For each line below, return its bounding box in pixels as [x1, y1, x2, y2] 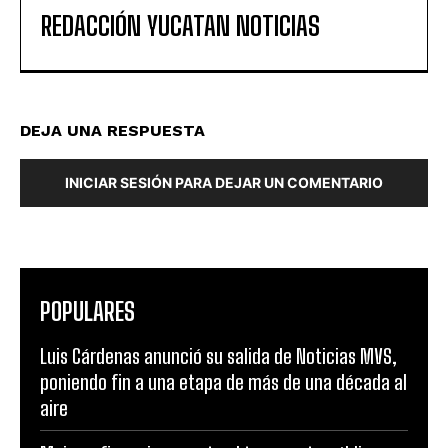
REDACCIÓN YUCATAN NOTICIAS [41, 9, 320, 42]
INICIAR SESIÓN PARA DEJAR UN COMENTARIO [65, 173, 383, 191]
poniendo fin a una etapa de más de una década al [40, 369, 407, 394]
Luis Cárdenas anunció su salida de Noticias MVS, [40, 343, 397, 368]
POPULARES [40, 296, 135, 326]
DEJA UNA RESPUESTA [20, 120, 205, 140]
